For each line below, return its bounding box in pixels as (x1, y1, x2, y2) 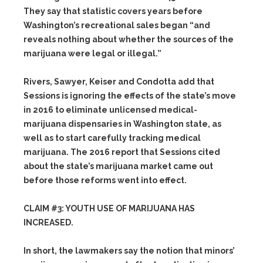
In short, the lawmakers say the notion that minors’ (23, 246, 235, 255)
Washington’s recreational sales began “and (23, 21, 210, 30)
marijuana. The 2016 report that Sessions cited (23, 147, 220, 157)
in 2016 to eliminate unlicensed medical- (23, 105, 197, 114)
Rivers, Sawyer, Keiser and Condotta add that (23, 77, 214, 86)
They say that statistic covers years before (23, 6, 203, 16)
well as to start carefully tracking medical (23, 133, 201, 143)
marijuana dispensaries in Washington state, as (23, 119, 221, 129)
